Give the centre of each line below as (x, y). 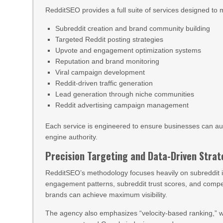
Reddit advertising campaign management (122, 105)
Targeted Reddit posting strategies (110, 39)
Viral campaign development (100, 72)
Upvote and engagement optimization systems (128, 50)
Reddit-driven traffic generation (104, 83)
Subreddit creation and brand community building (133, 28)
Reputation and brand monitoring (108, 61)
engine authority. (72, 137)
